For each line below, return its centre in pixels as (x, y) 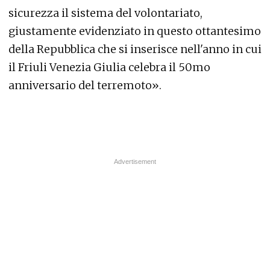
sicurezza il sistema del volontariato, (105, 13)
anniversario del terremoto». (85, 85)
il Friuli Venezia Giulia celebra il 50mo (109, 67)
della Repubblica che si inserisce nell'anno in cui (135, 49)
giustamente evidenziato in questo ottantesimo (135, 31)
